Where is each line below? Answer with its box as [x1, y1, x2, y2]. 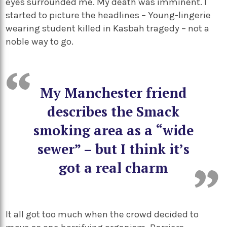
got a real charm [59, 158, 168, 177]
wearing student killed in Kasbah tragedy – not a [6, 22, 210, 34]
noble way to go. [6, 35, 74, 47]
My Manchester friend [40, 83, 187, 102]
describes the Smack [47, 102, 180, 121]
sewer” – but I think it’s [37, 139, 190, 158]
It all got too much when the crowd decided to [6, 208, 199, 220]
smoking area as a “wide [33, 121, 194, 139]
